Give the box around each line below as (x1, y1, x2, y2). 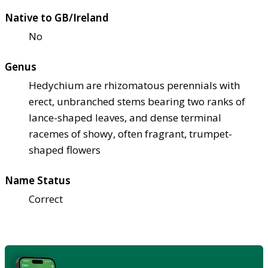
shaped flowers (29, 142, 100, 157)
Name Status (5, 173, 71, 187)
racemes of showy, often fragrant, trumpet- (29, 126, 232, 141)
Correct (29, 191, 63, 206)
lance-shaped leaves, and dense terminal (29, 110, 221, 124)
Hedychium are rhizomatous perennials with (29, 78, 240, 92)
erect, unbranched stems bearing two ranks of (29, 94, 245, 108)
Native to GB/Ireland (5, 10, 109, 25)
